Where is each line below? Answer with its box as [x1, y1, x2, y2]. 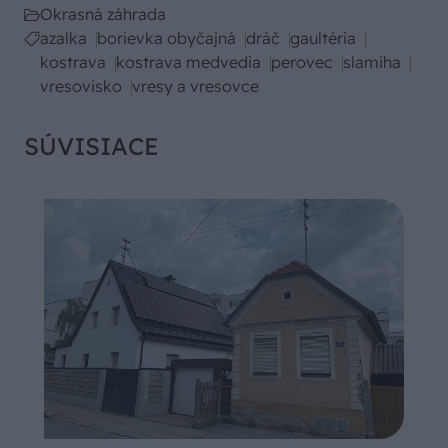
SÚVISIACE [24, 131, 159, 162]
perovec [271, 52, 333, 73]
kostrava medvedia [116, 52, 261, 73]
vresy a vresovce [132, 76, 259, 97]
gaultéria [290, 28, 356, 49]
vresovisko [40, 76, 122, 97]
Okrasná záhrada [40, 4, 166, 25]
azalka [40, 28, 87, 49]
